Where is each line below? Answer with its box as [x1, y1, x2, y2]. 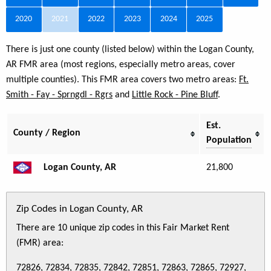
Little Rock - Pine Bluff [132, 90, 218, 100]
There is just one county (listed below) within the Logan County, [6, 44, 254, 54]
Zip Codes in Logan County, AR [16, 203, 143, 214]
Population [206, 135, 252, 145]
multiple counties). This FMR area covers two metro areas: [6, 74, 239, 85]
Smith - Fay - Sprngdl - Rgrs [6, 90, 113, 100]
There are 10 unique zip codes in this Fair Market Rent [16, 223, 229, 233]
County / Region [13, 128, 80, 138]
